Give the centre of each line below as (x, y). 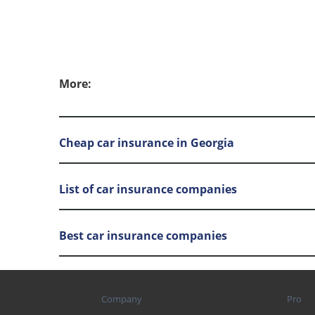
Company (122, 299)
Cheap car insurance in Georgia (147, 142)
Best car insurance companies (143, 235)
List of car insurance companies (148, 189)
